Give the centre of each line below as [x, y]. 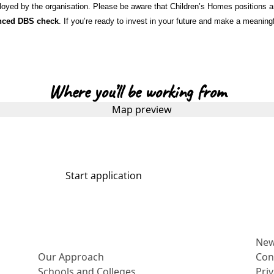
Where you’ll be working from [137, 91]
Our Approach [71, 257]
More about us [72, 242]
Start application [103, 176]
